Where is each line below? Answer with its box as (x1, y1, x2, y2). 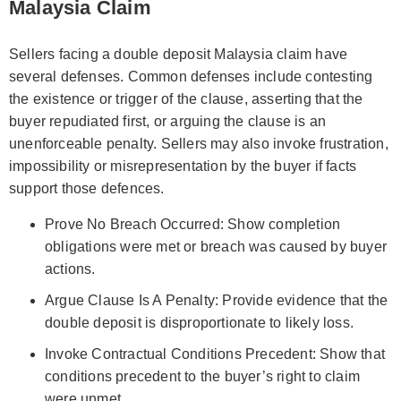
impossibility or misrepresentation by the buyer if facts (9, 158, 357, 174)
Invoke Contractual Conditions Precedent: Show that (45, 346, 386, 362)
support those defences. (9, 180, 165, 196)
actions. (45, 260, 96, 277)
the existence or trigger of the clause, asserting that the (9, 90, 363, 107)
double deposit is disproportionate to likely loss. (45, 314, 354, 330)
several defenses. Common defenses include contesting (9, 68, 373, 84)
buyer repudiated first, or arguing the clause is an (9, 113, 327, 129)
